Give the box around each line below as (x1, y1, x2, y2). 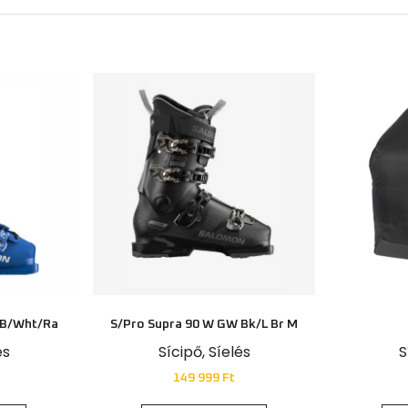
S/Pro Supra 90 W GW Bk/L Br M (110, 311, 298, 324)
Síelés (208, 334, 250, 356)
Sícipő (158, 334, 202, 356)
